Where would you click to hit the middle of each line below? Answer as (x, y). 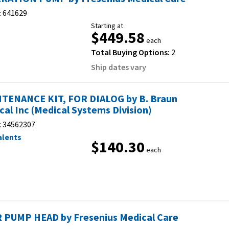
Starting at (107, 26)
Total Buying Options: (131, 52)
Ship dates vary (119, 67)
